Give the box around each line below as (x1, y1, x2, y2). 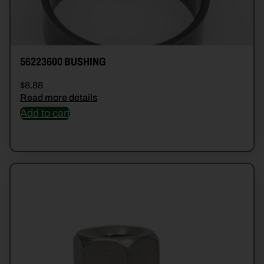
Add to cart (20, 107, 70, 120)
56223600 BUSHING (20, 55, 106, 68)
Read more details (20, 93, 97, 103)
